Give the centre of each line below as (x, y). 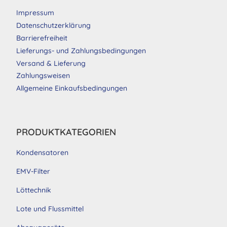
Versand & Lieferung (51, 63)
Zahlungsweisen (43, 76)
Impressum (35, 13)
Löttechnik (34, 190)
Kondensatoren (42, 152)
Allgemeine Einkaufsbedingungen (72, 88)
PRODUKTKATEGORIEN (66, 132)
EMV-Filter (33, 171)
